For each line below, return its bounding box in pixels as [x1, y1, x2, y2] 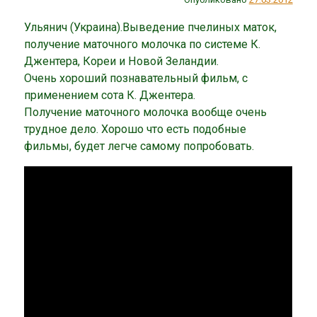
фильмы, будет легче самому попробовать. [24, 139, 255, 154]
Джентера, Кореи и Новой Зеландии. [24, 54, 219, 69]
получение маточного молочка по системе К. [24, 38, 261, 52]
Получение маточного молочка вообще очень [24, 105, 267, 120]
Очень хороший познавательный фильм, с [24, 71, 248, 86]
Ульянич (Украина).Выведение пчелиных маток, [24, 21, 277, 35]
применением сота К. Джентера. [24, 88, 196, 103]
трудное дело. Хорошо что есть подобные [24, 122, 247, 137]
